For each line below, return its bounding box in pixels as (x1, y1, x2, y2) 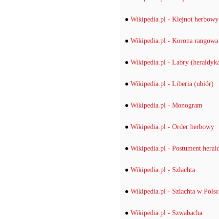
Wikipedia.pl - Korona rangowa (131, 37, 218, 44)
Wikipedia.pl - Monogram (131, 102, 202, 109)
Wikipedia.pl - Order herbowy (131, 123, 214, 131)
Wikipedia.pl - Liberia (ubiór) (131, 80, 214, 88)
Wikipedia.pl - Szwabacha (131, 209, 202, 217)
